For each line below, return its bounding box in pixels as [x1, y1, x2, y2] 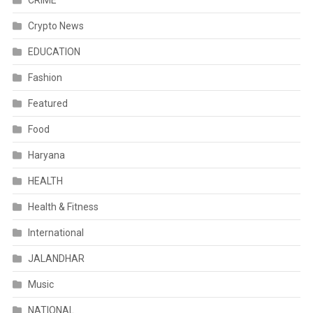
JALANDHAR [27, 253, 85, 265]
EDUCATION [27, 46, 80, 58]
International [27, 227, 84, 239]
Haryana [27, 150, 65, 161]
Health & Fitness [27, 201, 99, 213]
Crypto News [27, 20, 84, 32]
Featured [27, 98, 68, 110]
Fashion [27, 72, 62, 84]
